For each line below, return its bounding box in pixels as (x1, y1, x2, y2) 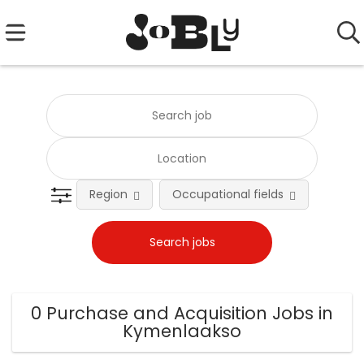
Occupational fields (172, 186, 284, 203)
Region (89, 186, 128, 203)
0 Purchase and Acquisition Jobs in (31, 301, 333, 326)
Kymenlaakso (123, 319, 241, 344)
